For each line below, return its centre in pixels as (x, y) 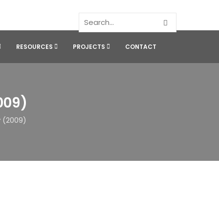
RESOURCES (34, 47)
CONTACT (141, 47)
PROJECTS (89, 47)
